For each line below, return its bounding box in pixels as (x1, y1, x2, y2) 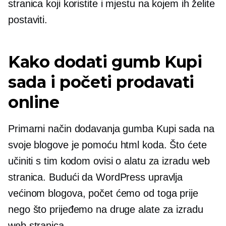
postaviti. (8, 14, 48, 25)
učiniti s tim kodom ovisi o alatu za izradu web (8, 155, 210, 166)
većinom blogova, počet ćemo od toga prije (8, 187, 198, 199)
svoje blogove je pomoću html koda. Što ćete (8, 139, 207, 150)
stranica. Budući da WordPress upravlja (8, 171, 183, 183)
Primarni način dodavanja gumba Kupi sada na (8, 123, 214, 134)
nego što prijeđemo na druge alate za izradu (8, 203, 203, 215)
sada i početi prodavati (8, 72, 194, 92)
